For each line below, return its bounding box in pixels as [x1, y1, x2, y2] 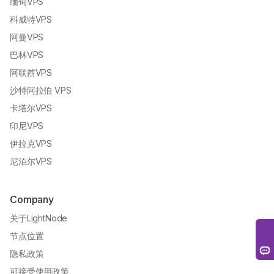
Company [10, 193, 54, 206]
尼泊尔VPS [10, 156, 53, 167]
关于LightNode [10, 213, 68, 224]
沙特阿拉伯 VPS [10, 85, 72, 96]
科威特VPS [10, 14, 53, 25]
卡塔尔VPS [10, 103, 53, 114]
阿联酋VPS [10, 67, 53, 78]
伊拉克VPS [10, 138, 53, 149]
